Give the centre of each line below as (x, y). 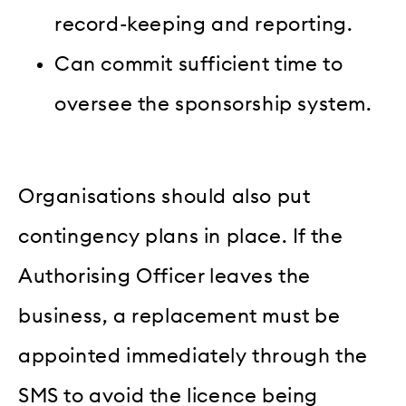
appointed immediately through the (193, 357)
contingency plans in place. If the (181, 237)
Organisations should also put (164, 197)
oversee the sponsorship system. (213, 104)
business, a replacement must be (179, 317)
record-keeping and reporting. (204, 24)
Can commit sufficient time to (199, 64)
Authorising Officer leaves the (165, 277)
